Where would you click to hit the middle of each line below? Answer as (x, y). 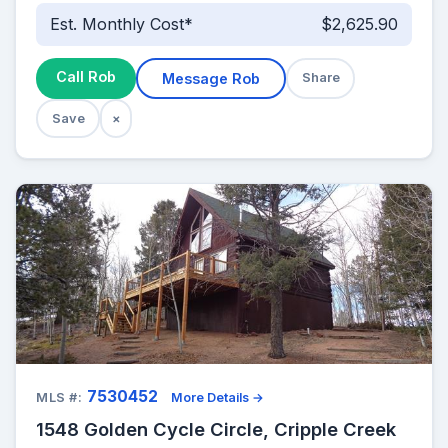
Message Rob (211, 78)
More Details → (218, 397)
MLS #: (59, 397)
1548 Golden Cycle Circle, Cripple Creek (216, 428)
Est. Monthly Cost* (121, 24)
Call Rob (86, 76)
